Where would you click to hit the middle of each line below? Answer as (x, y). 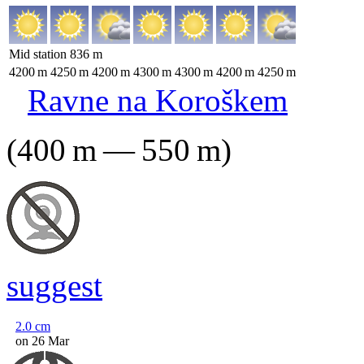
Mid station (39, 54)
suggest (54, 286)
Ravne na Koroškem (158, 100)
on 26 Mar (42, 341)
